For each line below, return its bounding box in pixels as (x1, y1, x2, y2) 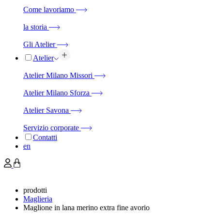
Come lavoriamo (23, 5, 74, 14)
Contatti (33, 133, 57, 142)
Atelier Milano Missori (23, 71, 93, 80)
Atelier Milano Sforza (23, 89, 90, 97)
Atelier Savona (23, 106, 69, 115)
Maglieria (23, 194, 52, 203)
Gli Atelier (23, 40, 55, 49)
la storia (23, 23, 47, 31)
